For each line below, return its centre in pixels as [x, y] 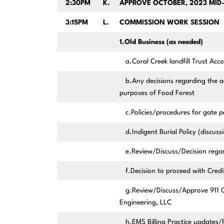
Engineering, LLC [145, 203]
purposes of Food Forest [157, 93]
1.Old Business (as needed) [161, 42]
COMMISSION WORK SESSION [169, 23]
